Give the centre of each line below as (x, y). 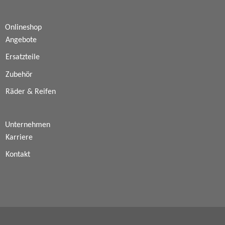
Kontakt (18, 155)
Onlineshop (23, 27)
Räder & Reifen (30, 92)
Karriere (19, 137)
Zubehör (19, 75)
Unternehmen (27, 125)
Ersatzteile (22, 58)
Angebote (21, 40)
